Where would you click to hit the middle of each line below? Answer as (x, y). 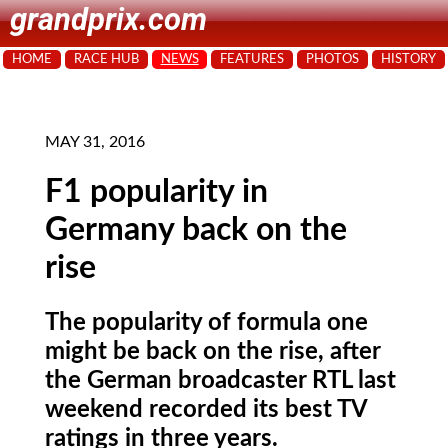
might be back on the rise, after (212, 351)
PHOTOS (333, 59)
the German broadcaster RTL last (220, 380)
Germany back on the (196, 230)
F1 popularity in (156, 192)
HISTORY (409, 59)
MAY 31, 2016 (95, 142)
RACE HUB (106, 59)
